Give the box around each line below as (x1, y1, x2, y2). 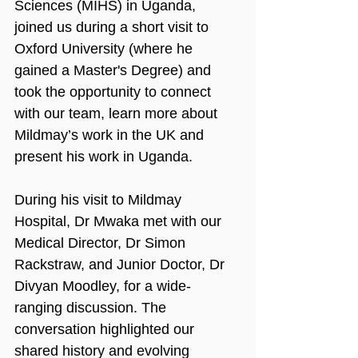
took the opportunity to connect (14, 83, 215, 100)
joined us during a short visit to (14, 18, 213, 35)
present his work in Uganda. (14, 148, 193, 165)
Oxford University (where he (14, 40, 197, 57)
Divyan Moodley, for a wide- (14, 277, 191, 294)
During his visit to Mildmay (14, 191, 185, 208)
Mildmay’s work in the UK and (14, 126, 208, 143)
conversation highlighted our (14, 320, 198, 337)
